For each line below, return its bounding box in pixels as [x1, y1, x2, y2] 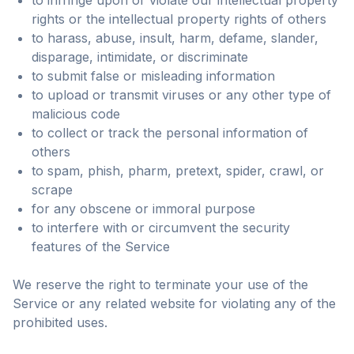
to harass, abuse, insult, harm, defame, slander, [32, 30, 318, 46]
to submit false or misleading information [32, 68, 275, 84]
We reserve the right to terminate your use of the [13, 277, 308, 292]
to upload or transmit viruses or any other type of [32, 87, 331, 103]
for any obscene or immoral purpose [32, 201, 255, 217]
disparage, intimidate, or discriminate [32, 49, 248, 65]
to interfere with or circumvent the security [32, 220, 290, 235]
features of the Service [32, 239, 170, 254]
